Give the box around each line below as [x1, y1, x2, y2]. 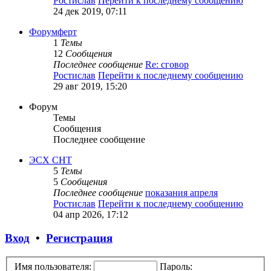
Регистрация [46, 232, 113, 245]
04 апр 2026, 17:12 [53, 209, 128, 220]
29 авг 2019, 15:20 [53, 81, 127, 92]
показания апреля [145, 188, 218, 198]
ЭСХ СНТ [29, 155, 72, 166]
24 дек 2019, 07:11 [53, 6, 127, 17]
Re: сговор [145, 59, 189, 70]
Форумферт [29, 27, 77, 38]
